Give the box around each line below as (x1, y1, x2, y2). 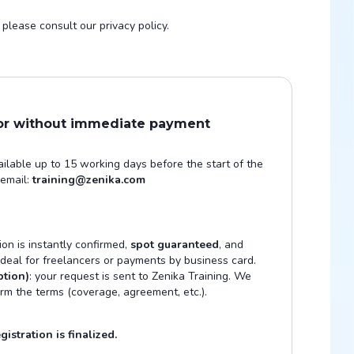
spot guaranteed (130, 237, 219, 253)
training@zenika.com (32, 172, 145, 188)
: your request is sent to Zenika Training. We (28, 269, 251, 284)
